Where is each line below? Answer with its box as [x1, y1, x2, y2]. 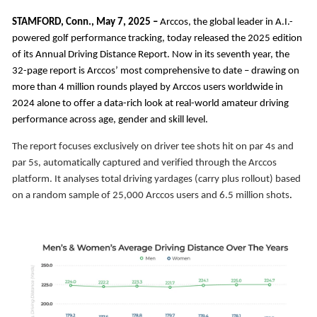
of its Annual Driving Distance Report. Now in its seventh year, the [12, 49, 289, 60]
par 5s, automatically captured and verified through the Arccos [12, 157, 277, 168]
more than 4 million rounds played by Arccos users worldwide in [12, 81, 283, 93]
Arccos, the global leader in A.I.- [160, 16, 293, 28]
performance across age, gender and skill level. [12, 114, 208, 125]
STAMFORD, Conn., [12, 16, 96, 28]
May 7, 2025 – [96, 16, 158, 28]
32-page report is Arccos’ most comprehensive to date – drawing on [12, 65, 299, 76]
